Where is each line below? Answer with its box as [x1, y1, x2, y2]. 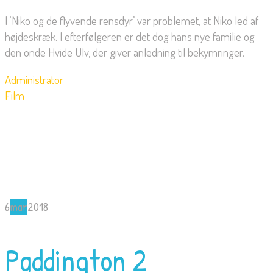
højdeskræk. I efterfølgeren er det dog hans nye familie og [5, 29, 255, 44]
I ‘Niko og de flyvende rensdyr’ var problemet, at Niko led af [5, 13, 258, 29]
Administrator [5, 72, 63, 88]
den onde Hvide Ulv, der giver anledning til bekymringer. [5, 44, 244, 60]
